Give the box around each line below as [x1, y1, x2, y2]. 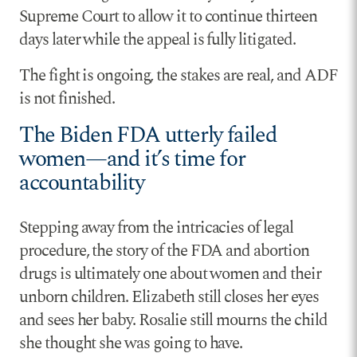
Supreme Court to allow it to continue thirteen [19, 3, 317, 29]
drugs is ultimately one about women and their [19, 261, 321, 288]
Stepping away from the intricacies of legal [19, 215, 293, 241]
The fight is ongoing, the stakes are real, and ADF [19, 62, 338, 88]
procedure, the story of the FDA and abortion [19, 238, 309, 265]
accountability [19, 166, 144, 200]
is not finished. [19, 85, 116, 112]
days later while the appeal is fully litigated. [19, 26, 296, 53]
